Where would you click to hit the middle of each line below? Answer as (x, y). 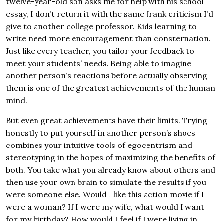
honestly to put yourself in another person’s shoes (101, 133)
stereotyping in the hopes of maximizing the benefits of (110, 158)
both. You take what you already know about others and (110, 170)
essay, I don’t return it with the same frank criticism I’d (110, 14)
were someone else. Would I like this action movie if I (105, 195)
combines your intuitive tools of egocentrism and (99, 145)
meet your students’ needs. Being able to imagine (99, 63)
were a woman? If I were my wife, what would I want (105, 207)
